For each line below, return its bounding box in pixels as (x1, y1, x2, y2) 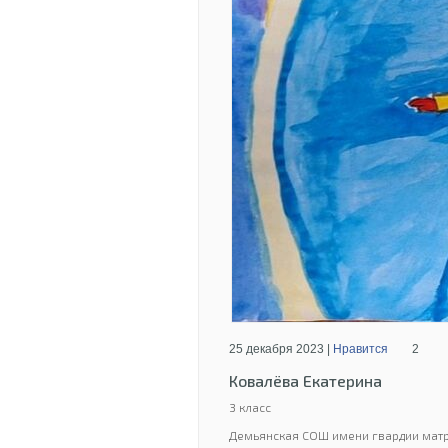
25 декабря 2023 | (229, 342, 333, 356)
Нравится (333, 342, 388, 356)
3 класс (229, 400, 271, 414)
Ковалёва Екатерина (229, 371, 382, 390)
